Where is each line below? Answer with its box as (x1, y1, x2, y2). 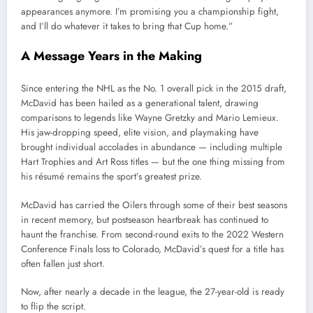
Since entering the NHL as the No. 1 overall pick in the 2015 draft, (21, 82, 286, 96)
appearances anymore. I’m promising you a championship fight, (21, 4, 279, 18)
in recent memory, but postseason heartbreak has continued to (21, 212, 268, 226)
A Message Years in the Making (21, 46, 202, 65)
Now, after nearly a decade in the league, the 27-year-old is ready (21, 284, 284, 298)
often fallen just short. (21, 256, 105, 270)
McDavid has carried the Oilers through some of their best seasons (21, 198, 287, 212)
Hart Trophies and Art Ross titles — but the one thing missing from (21, 155, 285, 169)
